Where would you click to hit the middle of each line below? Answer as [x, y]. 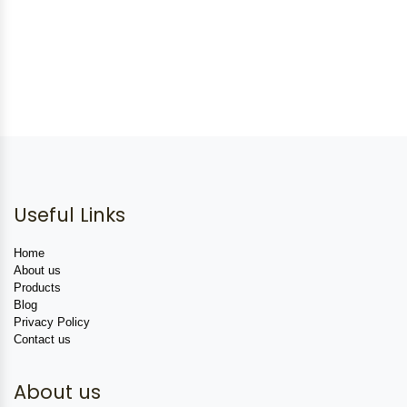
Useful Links [69, 214]
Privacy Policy [52, 322]
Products [37, 287]
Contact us [42, 339]
